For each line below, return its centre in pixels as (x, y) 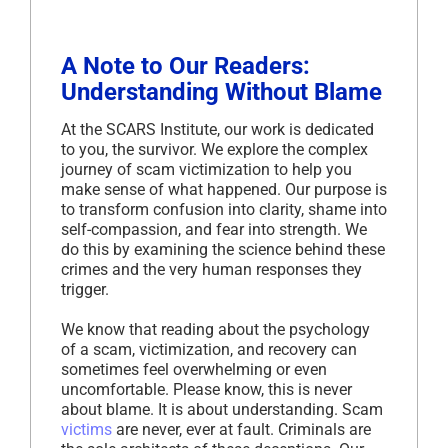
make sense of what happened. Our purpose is (224, 190)
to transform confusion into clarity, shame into (224, 210)
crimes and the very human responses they (211, 270)
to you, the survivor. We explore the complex (214, 150)
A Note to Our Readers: (185, 66)
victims (86, 430)
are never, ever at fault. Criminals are (241, 430)
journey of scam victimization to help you (206, 170)
